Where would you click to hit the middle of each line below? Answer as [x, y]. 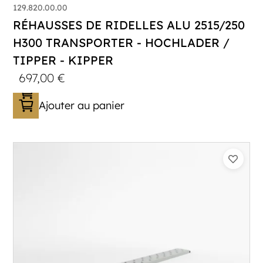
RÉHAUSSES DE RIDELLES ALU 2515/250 [129, 25]
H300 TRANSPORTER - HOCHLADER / [122, 43]
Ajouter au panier [82, 106]
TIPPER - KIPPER [63, 60]
